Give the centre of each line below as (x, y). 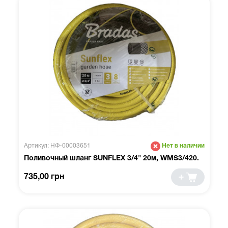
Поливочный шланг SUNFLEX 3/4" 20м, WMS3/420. (111, 159)
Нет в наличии (183, 146)
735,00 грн (44, 177)
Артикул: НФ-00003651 (57, 146)
